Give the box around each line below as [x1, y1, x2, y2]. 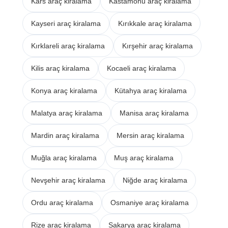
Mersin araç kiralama [117, 131, 185, 139]
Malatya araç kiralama [31, 108, 103, 117]
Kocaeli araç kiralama [107, 64, 177, 72]
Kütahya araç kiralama [115, 86, 187, 95]
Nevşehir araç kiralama [31, 176, 106, 184]
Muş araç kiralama [114, 153, 174, 162]
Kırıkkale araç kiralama [118, 19, 192, 27]
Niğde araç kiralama [123, 176, 188, 184]
